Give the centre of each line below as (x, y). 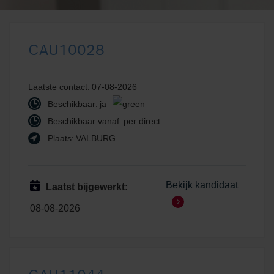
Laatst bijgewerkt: (87, 187)
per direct (142, 121)
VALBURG (96, 138)
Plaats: (60, 138)
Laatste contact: (59, 87)
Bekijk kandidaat (202, 185)
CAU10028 (66, 50)
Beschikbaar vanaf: (83, 121)
